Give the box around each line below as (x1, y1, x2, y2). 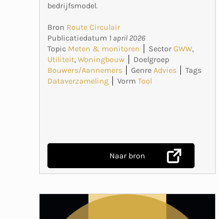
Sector (149, 44, 172, 53)
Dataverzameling (47, 76, 109, 86)
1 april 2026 (109, 33, 145, 43)
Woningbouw (78, 54, 125, 64)
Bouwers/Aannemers (47, 65, 122, 75)
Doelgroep (133, 54, 169, 64)
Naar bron (109, 151, 145, 160)
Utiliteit (47, 54, 74, 64)
